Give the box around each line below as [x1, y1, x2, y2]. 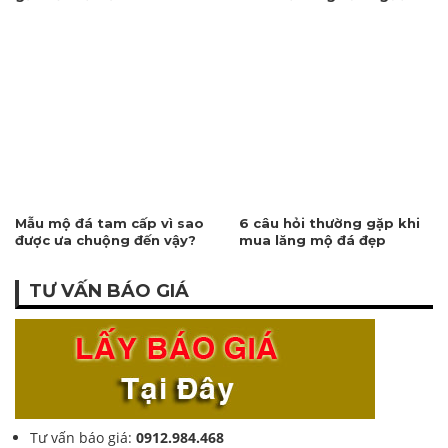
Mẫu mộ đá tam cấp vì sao [15, 215, 204, 232]
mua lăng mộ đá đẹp [239, 232, 386, 249]
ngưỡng [15, 4, 71, 21]
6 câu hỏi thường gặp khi [239, 215, 420, 232]
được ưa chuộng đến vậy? [15, 232, 196, 249]
